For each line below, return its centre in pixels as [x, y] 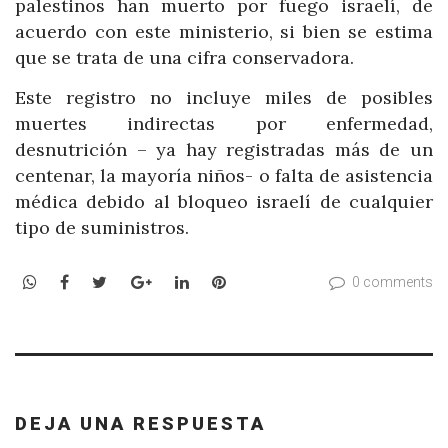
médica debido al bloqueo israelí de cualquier [224, 201]
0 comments [392, 282]
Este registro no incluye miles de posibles [224, 97]
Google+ [182, 281]
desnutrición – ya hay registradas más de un [224, 149]
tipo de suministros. [102, 227]
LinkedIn [221, 281]
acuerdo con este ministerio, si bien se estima [224, 32]
